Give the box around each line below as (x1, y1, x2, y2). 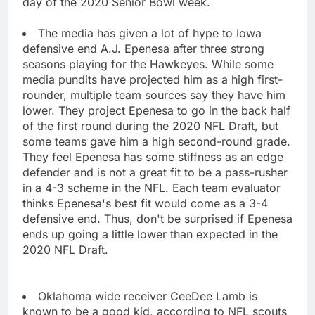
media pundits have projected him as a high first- (22, 72, 283, 87)
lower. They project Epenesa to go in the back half (22, 103, 290, 118)
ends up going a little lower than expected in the (22, 227, 278, 242)
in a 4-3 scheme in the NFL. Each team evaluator (22, 181, 281, 195)
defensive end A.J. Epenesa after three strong (22, 41, 264, 56)
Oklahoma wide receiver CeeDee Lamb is (38, 289, 257, 304)
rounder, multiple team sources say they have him (22, 88, 285, 103)
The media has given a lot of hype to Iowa (38, 26, 262, 41)
